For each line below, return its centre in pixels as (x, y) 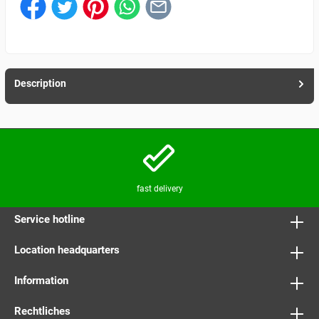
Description (40, 83)
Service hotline (49, 220)
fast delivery (159, 188)
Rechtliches (42, 311)
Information (41, 280)
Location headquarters (67, 250)
